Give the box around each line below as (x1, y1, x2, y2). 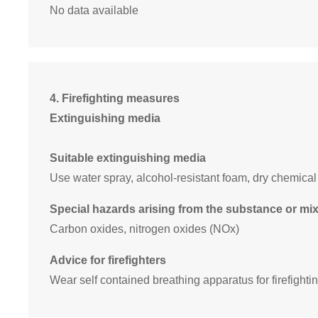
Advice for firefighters (50, 254, 166, 267)
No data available (50, 4, 138, 17)
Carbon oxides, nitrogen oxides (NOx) (50, 223, 239, 236)
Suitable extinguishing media (50, 152, 206, 165)
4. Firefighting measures (50, 92, 180, 105)
